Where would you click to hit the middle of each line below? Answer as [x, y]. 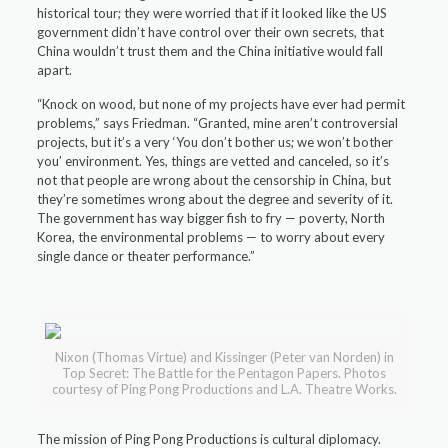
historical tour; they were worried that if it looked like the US [212, 13]
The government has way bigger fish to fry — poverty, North [211, 218]
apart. [55, 70]
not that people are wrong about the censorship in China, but [214, 180]
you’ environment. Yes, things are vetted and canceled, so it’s [213, 161]
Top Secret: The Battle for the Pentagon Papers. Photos [224, 373]
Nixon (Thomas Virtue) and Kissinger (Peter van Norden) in [224, 357]
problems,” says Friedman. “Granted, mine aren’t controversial [218, 123]
